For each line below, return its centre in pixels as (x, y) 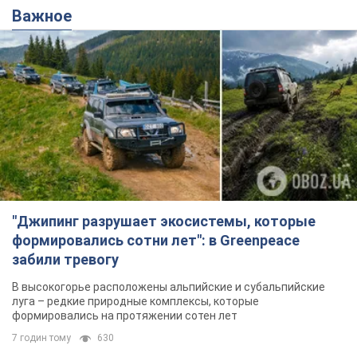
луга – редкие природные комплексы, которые (135, 301)
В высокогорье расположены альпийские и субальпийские (169, 286)
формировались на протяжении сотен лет (125, 315)
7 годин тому (41, 337)
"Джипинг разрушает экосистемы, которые (164, 221)
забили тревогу (65, 259)
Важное (47, 16)
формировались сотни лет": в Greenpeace (156, 240)
